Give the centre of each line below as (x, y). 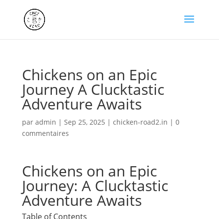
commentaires (45, 133)
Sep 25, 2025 (84, 122)
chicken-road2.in (140, 122)
